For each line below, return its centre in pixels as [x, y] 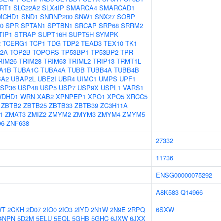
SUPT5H [81, 34]
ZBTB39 [86, 105]
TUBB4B [127, 70]
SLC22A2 [27, 8]
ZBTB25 [35, 105]
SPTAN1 [33, 25]
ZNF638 [18, 123]
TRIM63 [55, 61]
